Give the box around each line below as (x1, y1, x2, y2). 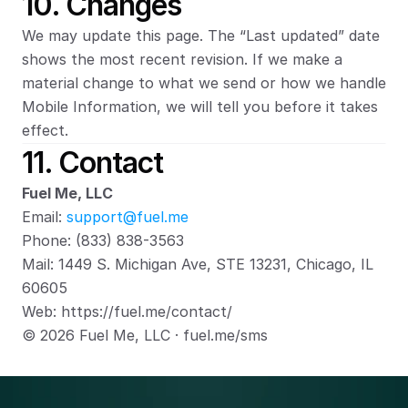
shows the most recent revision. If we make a (22, 50, 342, 68)
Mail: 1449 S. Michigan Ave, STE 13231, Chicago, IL (22, 255, 373, 273)
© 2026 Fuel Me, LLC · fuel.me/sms (22, 326, 268, 344)
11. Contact (22, 145, 163, 180)
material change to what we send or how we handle (22, 74, 386, 92)
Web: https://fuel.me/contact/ (22, 302, 232, 321)
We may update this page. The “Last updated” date (22, 26, 380, 45)
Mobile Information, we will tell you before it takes (22, 97, 378, 116)
